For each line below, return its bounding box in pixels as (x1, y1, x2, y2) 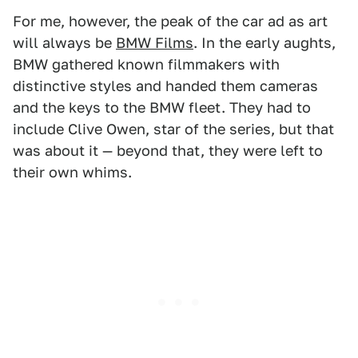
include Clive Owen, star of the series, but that (13, 121, 334, 138)
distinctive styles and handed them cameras (13, 78, 318, 95)
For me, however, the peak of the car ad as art (13, 13, 328, 30)
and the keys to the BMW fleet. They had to (13, 99, 311, 117)
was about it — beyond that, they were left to (13, 142, 323, 160)
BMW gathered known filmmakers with (13, 56, 280, 74)
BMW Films (116, 34, 193, 52)
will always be (13, 34, 116, 52)
